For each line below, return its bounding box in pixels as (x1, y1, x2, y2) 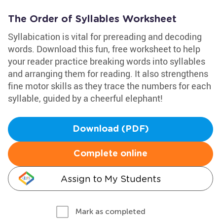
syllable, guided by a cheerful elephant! (8, 92, 163, 104)
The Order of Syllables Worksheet (8, 14, 177, 24)
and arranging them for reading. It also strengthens (8, 68, 208, 79)
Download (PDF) (72, 125, 149, 134)
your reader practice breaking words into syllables (8, 55, 205, 67)
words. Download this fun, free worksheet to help (8, 43, 200, 55)
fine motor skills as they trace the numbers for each (8, 80, 211, 92)
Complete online (74, 149, 147, 158)
